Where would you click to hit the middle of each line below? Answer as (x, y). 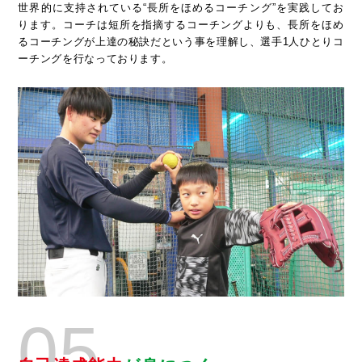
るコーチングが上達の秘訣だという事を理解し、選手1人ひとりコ (181, 41)
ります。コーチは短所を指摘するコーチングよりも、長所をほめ (181, 24)
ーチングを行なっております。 (95, 58)
